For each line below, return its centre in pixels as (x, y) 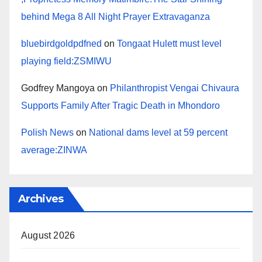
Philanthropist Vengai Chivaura (175, 88)
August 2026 (48, 236)
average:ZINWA (54, 150)
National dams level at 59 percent (158, 133)
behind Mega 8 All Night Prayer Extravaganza (116, 17)
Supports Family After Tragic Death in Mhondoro (120, 106)
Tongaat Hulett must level (169, 44)
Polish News (47, 133)
